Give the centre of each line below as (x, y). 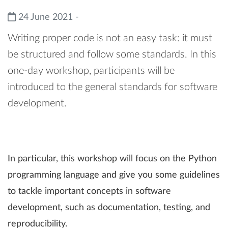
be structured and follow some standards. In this (112, 55)
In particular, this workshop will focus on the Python (112, 159)
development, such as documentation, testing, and (109, 208)
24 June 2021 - (47, 18)
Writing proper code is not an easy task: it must (110, 38)
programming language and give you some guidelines (114, 175)
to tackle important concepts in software (89, 192)
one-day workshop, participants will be (91, 71)
